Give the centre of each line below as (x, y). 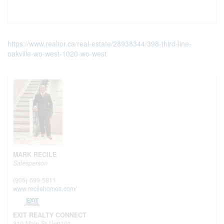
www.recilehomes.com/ (45, 188)
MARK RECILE (35, 154)
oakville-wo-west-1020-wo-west (57, 53)
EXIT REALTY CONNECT (50, 215)
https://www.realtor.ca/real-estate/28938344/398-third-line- (99, 43)
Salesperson (30, 163)
